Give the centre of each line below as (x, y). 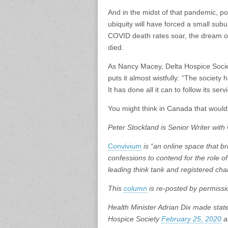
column (135, 189)
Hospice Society (135, 219)
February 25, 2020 (191, 219)
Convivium (125, 146)
